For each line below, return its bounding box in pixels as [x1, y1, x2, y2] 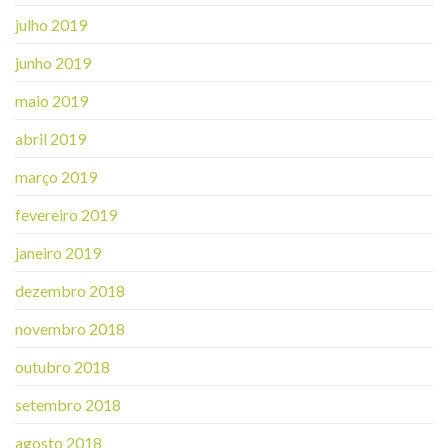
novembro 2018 [15, 318, 125, 338]
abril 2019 [15, 128, 86, 148]
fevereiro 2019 [15, 204, 117, 224]
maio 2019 [15, 90, 88, 110]
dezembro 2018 [15, 280, 125, 300]
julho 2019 [15, 14, 87, 34]
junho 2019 [15, 52, 91, 72]
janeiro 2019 [15, 242, 101, 262]
